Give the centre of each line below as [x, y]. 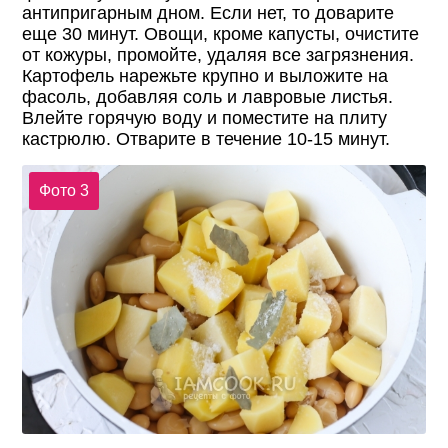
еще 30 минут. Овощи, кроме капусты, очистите [221, 34]
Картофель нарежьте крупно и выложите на [205, 76]
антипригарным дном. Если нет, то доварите [208, 13]
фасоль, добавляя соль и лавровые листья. [208, 97]
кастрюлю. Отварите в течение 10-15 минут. [206, 139]
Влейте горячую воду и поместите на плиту [205, 118]
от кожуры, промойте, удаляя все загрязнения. [218, 55]
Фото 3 [63, 190]
